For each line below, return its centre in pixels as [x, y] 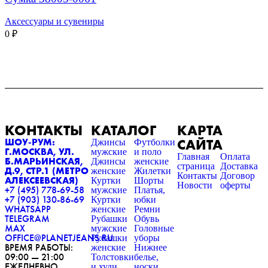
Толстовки [112, 257]
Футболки [155, 142]
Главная [193, 157]
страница [196, 166]
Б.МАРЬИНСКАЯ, [44, 162]
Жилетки [153, 171]
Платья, [150, 190]
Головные [154, 229]
